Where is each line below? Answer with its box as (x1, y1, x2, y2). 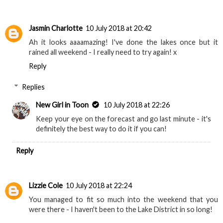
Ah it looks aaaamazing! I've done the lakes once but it (29, 38, 218, 47)
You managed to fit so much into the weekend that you (29, 195, 218, 204)
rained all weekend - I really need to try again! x (29, 48, 177, 57)
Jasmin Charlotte (29, 24, 83, 33)
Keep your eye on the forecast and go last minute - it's (36, 114, 211, 123)
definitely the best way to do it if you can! (36, 124, 167, 133)
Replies (22, 82, 45, 91)
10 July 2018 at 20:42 (86, 24, 152, 33)
